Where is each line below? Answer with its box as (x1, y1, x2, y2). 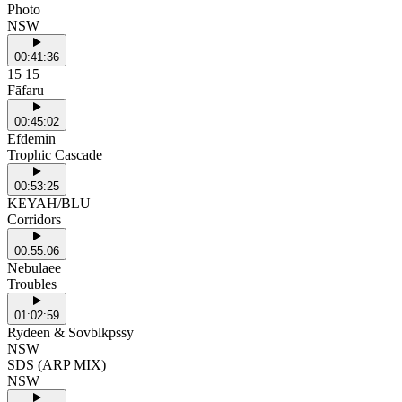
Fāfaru (7, 82, 44, 98)
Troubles (7, 275, 57, 292)
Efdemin (7, 130, 56, 146)
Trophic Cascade (7, 146, 102, 162)
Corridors (7, 211, 61, 227)
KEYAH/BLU (7, 195, 91, 211)
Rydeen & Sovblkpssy (7, 324, 134, 340)
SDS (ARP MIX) (7, 356, 106, 372)
